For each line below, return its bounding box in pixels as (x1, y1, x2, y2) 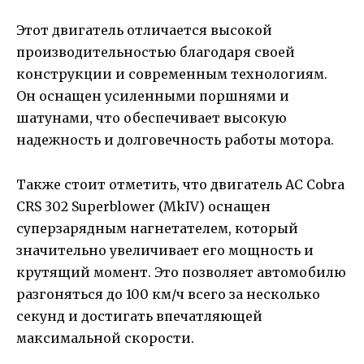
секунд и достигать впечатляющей (16, 307, 262, 324)
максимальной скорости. (16, 329, 194, 346)
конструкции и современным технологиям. (16, 66, 327, 83)
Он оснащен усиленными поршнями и (16, 88, 289, 105)
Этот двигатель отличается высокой (16, 22, 272, 39)
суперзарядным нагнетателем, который (16, 219, 298, 236)
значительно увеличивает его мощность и (16, 241, 314, 258)
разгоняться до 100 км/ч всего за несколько (16, 285, 320, 302)
